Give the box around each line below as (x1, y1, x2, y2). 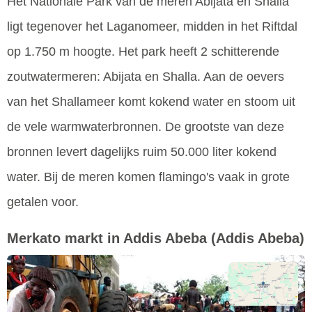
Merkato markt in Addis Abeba (7, 231, 207, 247)
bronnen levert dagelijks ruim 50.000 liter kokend (7, 145, 276, 159)
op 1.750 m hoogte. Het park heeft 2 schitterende (7, 45, 279, 59)
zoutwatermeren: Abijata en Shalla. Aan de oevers (7, 70, 284, 84)
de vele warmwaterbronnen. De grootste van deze (7, 120, 284, 134)
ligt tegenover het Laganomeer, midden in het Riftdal (7, 19, 297, 34)
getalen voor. (7, 195, 79, 210)
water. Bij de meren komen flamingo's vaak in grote (7, 170, 290, 185)
